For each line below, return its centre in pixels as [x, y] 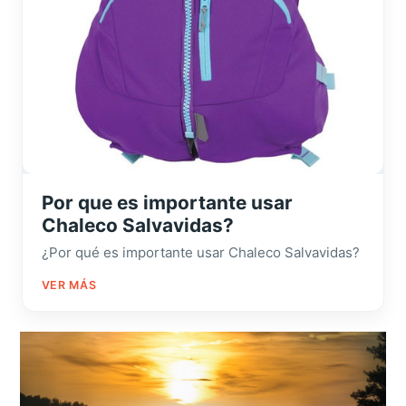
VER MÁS [69, 285]
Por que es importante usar [167, 203]
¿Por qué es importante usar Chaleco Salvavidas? [200, 253]
